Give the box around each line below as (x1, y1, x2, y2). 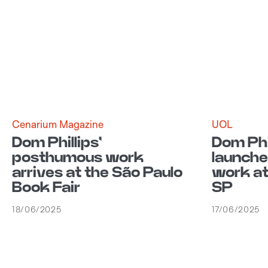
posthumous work (12, 149, 144, 166)
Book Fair (12, 179, 80, 196)
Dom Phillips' (12, 134, 102, 151)
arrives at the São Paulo (12, 164, 182, 181)
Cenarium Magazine (12, 117, 103, 130)
